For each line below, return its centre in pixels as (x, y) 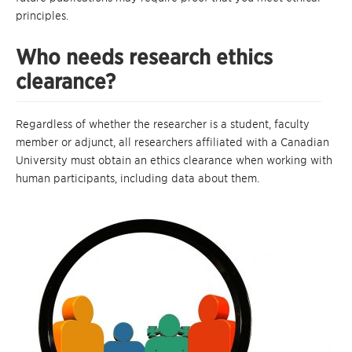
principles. (42, 16)
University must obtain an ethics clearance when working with (174, 161)
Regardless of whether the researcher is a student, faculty (163, 125)
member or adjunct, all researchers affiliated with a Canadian (172, 143)
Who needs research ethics (144, 57)
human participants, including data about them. (137, 179)
